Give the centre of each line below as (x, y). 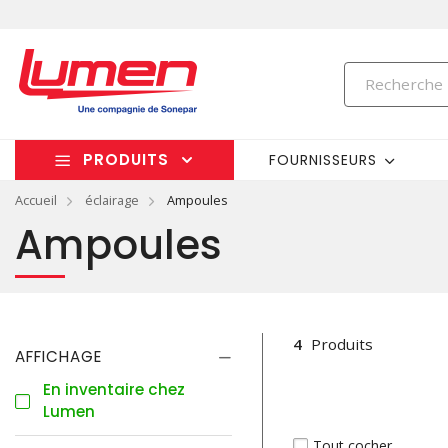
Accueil (36, 200)
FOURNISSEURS (323, 159)
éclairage (112, 200)
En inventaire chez (114, 389)
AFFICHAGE (58, 356)
